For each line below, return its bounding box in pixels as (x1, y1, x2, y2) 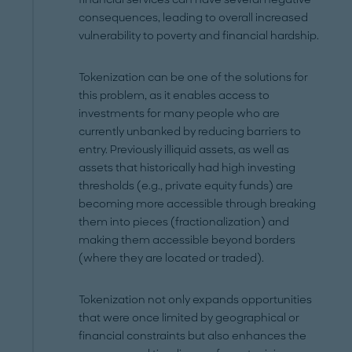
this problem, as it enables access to (79, 89, 270, 103)
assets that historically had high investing (79, 161, 296, 175)
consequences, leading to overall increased (79, 11, 309, 25)
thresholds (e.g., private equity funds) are (79, 179, 294, 193)
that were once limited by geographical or (79, 311, 300, 325)
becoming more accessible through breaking (79, 197, 317, 211)
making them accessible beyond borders (79, 233, 296, 247)
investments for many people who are (79, 107, 280, 121)
